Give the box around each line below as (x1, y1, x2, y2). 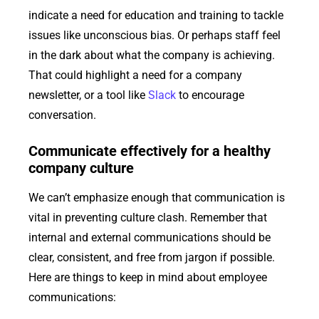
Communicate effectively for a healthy (28, 142, 271, 160)
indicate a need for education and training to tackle (28, 8, 283, 22)
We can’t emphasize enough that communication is (28, 191, 285, 205)
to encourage (176, 88, 244, 102)
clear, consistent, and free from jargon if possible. (28, 251, 275, 265)
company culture (28, 159, 134, 177)
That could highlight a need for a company (28, 68, 242, 82)
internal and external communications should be (28, 231, 271, 245)
